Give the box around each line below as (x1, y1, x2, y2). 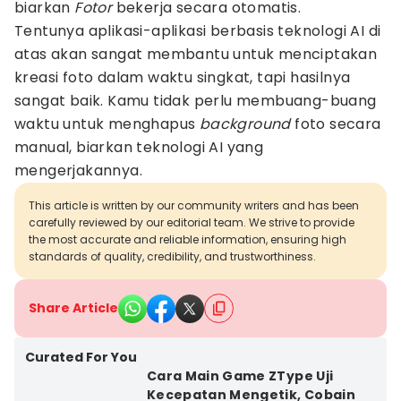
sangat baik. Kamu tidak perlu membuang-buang (14, 90, 377, 111)
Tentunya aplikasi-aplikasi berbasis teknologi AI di (14, 21, 381, 41)
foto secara (290, 114, 381, 134)
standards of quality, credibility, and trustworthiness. (29, 249, 316, 264)
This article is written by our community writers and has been (29, 198, 359, 213)
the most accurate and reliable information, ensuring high (29, 232, 346, 247)
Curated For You (25, 348, 137, 366)
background (199, 114, 291, 134)
